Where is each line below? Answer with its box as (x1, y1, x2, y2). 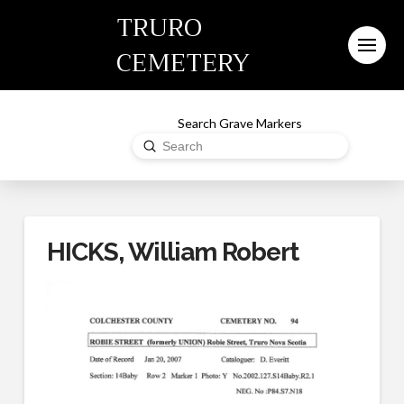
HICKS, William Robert (46, 237, 299, 267)
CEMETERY (116, 41, 250, 85)
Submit (145, 136, 186, 152)
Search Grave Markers (178, 115, 303, 131)
